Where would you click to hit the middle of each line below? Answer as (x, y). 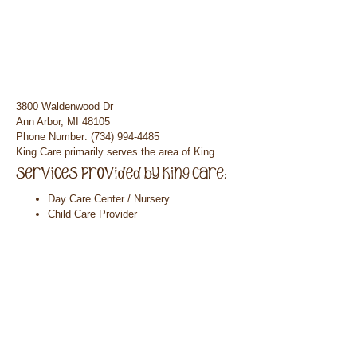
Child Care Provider (92, 214)
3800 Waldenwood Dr (65, 106)
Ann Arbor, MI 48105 (63, 122)
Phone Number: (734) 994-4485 (88, 137)
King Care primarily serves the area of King (115, 152)
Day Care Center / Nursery (109, 199)
